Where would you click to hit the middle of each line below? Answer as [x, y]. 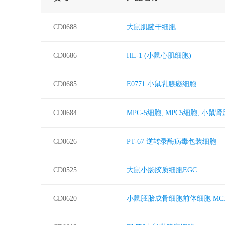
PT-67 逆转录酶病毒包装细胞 [172, 141]
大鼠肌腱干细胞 [151, 27]
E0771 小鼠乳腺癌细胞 [161, 84]
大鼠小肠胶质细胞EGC [162, 170]
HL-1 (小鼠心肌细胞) [159, 55]
